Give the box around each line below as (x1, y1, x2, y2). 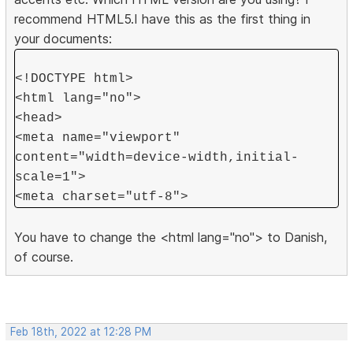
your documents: (14, 31, 113, 47)
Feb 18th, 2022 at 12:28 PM (10, 325, 152, 339)
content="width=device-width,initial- (15, 150, 299, 165)
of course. (14, 249, 74, 266)
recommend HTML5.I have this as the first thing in (14, 11, 311, 28)
